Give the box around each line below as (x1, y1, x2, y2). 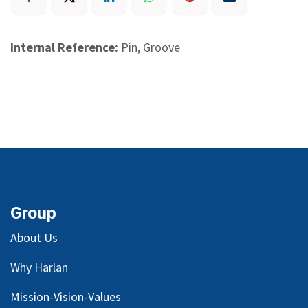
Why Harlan (10, 258, 68, 275)
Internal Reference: (10, 39, 121, 56)
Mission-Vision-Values (10, 288, 121, 305)
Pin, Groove (121, 39, 180, 56)
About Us (10, 229, 58, 245)
